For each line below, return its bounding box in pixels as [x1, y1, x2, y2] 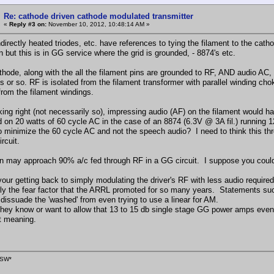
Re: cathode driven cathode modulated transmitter [4, 11, 193, 21]
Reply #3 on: [9, 20, 46, 28]
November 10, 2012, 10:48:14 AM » [46, 20, 150, 28]
